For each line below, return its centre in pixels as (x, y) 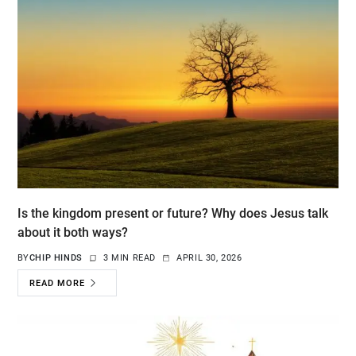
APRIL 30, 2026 (209, 258)
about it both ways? (72, 233)
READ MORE (58, 283)
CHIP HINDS (56, 258)
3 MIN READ (130, 258)
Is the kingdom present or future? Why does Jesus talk (172, 214)
